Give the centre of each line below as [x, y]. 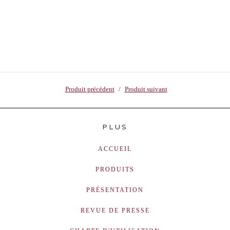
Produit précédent [90, 89]
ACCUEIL [115, 149]
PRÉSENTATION [115, 190]
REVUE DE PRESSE [115, 211]
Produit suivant [146, 89]
